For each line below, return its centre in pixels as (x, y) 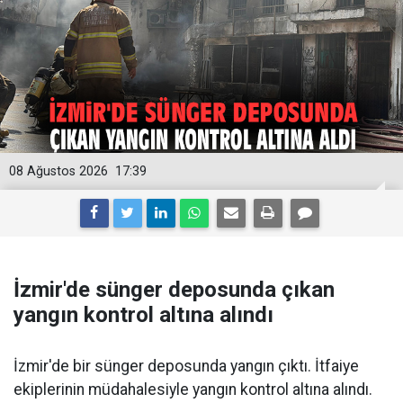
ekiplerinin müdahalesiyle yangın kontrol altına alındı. (193, 390)
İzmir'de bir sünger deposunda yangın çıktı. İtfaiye (186, 367)
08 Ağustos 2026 (58, 172)
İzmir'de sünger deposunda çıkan (174, 290)
